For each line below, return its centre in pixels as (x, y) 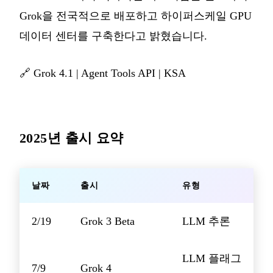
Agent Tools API (118, 73)
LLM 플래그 (212, 259)
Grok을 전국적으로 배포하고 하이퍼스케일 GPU (136, 16)
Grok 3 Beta (108, 222)
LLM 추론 (206, 222)
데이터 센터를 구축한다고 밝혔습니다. (113, 36)
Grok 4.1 (53, 73)
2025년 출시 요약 (72, 138)
